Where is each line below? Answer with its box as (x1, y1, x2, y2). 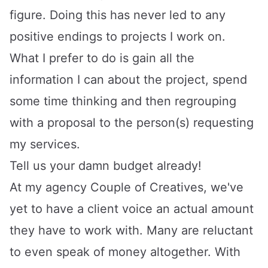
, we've (203, 179, 243, 194)
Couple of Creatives (90, 179, 203, 194)
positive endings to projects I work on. (10, 29, 226, 44)
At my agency (10, 179, 90, 194)
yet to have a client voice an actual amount (10, 201, 254, 216)
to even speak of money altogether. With (10, 244, 240, 259)
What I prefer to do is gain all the (10, 50, 194, 65)
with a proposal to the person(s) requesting (10, 115, 254, 130)
